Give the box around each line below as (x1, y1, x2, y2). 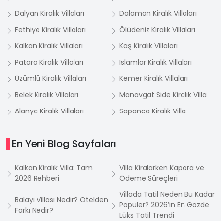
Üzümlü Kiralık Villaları (15, 74, 86, 83)
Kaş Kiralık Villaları (119, 41, 178, 51)
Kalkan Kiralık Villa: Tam (15, 163, 93, 173)
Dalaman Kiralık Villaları (119, 8, 197, 18)
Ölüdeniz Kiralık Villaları (119, 25, 195, 35)
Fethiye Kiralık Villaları (15, 25, 86, 35)
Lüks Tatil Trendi (119, 210, 174, 220)
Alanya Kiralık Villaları (15, 106, 84, 116)
